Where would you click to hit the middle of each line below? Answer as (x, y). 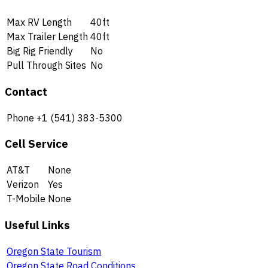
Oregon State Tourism (54, 251)
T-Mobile (26, 199)
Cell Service (36, 144)
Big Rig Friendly (40, 51)
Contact (26, 91)
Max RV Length (39, 22)
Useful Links (37, 225)
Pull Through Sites (46, 66)
